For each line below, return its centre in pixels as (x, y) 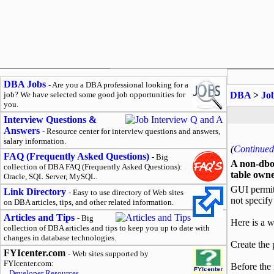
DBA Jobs (25, 84)
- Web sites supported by (108, 254)
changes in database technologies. (60, 238)
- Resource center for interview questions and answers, (131, 131)
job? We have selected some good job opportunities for (94, 94)
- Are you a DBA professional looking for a (118, 85)
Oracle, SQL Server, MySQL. (50, 176)
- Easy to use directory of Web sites (126, 192)
